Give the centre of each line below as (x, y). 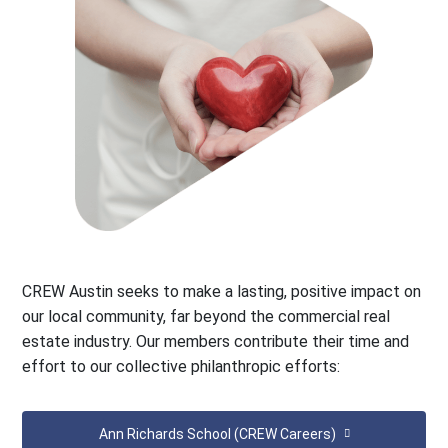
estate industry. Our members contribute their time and (216, 341)
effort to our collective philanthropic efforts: (181, 366)
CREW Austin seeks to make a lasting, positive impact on (222, 291)
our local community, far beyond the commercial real (206, 316)
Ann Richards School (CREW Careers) (217, 433)
